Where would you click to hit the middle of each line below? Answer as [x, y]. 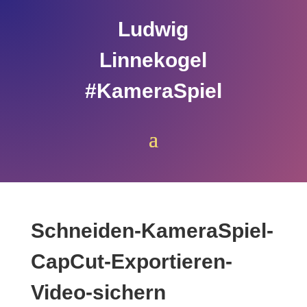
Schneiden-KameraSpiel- [152, 231]
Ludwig [153, 29]
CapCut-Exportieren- [131, 261]
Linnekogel [153, 60]
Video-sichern [98, 292]
